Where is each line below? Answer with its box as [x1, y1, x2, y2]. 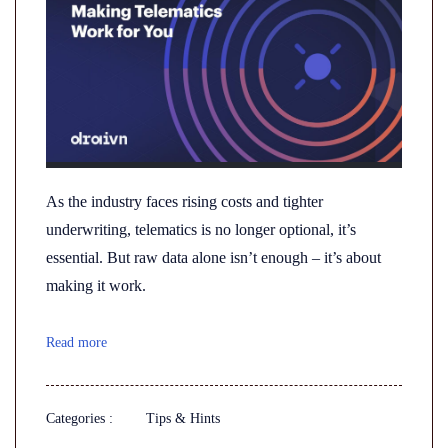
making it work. [46, 277, 146, 294]
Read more [46, 335, 107, 350]
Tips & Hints [146, 411, 220, 426]
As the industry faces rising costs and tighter [46, 193, 323, 210]
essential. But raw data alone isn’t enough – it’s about [46, 249, 381, 266]
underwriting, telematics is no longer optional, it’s [46, 221, 356, 238]
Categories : [46, 411, 113, 426]
